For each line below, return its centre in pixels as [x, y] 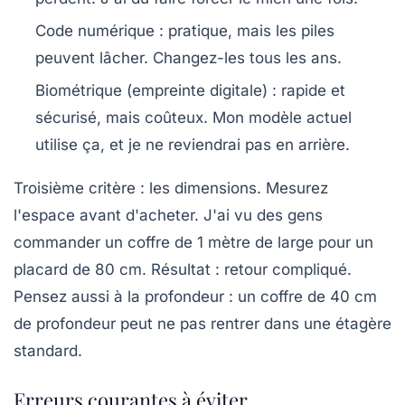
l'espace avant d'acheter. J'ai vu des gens [168, 216]
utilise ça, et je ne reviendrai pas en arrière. [193, 145]
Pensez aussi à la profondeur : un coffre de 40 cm [195, 297]
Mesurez [295, 188]
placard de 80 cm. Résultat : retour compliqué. [183, 270]
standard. [48, 351]
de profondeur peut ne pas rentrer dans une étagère [202, 324]
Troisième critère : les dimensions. [137, 188]
